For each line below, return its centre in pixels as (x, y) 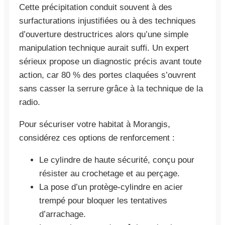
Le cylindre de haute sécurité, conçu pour (117, 160)
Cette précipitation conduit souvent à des (96, 7)
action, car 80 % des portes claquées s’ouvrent (107, 75)
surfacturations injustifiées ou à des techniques (107, 21)
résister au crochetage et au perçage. (109, 173)
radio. (30, 102)
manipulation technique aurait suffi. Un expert (104, 48)
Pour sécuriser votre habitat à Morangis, (95, 124)
